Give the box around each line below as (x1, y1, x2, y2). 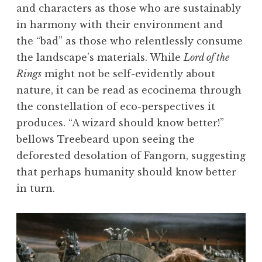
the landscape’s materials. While (16, 51, 184, 64)
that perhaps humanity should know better (16, 166, 236, 178)
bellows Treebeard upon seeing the (16, 133, 195, 146)
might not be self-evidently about (42, 68, 215, 80)
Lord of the (184, 51, 229, 64)
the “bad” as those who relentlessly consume (16, 35, 243, 47)
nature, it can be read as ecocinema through (16, 84, 242, 96)
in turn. (16, 182, 55, 195)
